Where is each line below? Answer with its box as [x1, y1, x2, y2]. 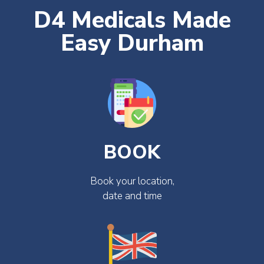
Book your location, [90, 174, 174, 189]
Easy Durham [60, 28, 204, 60]
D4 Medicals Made [33, 5, 231, 37]
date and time [102, 189, 162, 203]
